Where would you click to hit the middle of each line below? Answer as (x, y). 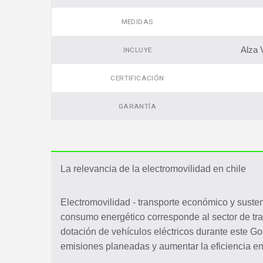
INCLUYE (137, 50)
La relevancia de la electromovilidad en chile (153, 169)
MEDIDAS (137, 22)
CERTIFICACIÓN (137, 79)
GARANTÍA (137, 107)
